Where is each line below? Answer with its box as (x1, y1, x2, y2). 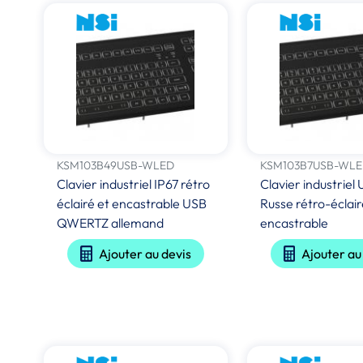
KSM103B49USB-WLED (57, 157, 175, 173)
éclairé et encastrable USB (57, 194, 207, 211)
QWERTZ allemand (57, 214, 164, 231)
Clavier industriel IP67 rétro (57, 175, 211, 192)
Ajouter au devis (98, 245, 191, 262)
